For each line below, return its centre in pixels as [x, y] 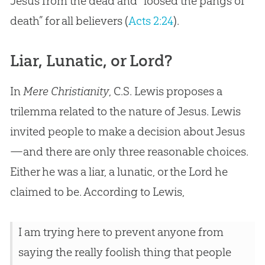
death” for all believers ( [69, 20]
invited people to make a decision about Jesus [127, 131]
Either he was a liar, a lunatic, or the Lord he [119, 171]
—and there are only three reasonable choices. [129, 151]
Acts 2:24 [151, 20]
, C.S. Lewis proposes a [165, 91]
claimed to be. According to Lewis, [97, 191]
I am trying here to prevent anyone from [121, 232]
